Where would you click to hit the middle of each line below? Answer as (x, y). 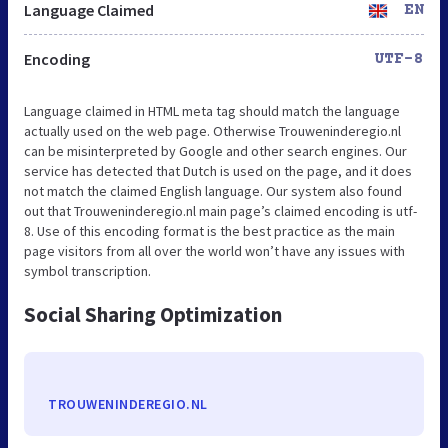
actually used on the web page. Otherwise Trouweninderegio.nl (212, 130)
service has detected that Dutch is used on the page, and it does (218, 170)
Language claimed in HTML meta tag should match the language (212, 110)
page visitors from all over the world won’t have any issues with (214, 250)
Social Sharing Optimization (153, 314)
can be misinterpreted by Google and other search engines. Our (215, 150)
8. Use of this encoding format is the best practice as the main (209, 230)
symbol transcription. (87, 270)
